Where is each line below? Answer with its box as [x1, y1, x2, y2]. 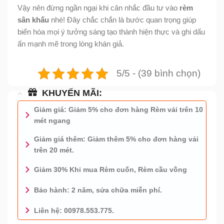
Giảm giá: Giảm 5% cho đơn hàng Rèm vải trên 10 [33, 105, 203, 114]
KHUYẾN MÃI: [42, 87, 102, 98]
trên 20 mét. [33, 146, 74, 154]
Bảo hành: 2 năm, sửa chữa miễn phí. [33, 185, 162, 194]
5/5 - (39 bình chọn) [116, 67, 200, 78]
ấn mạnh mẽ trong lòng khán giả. [17, 39, 124, 48]
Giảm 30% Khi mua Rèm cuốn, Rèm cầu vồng [33, 165, 187, 174]
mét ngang [33, 116, 70, 125]
